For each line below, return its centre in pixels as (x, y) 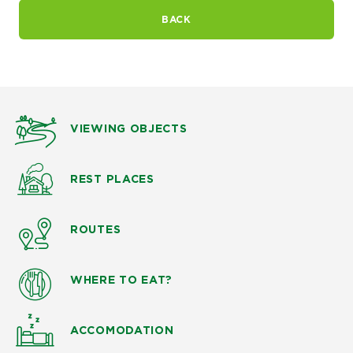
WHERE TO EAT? (122, 280)
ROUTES (96, 230)
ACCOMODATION (122, 331)
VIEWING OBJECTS (129, 129)
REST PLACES (112, 179)
